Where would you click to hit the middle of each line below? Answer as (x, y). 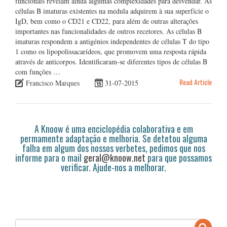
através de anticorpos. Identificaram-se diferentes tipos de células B (111, 62)
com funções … (38, 72)
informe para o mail (49, 157)
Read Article (196, 82)
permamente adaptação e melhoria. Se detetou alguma (113, 138)
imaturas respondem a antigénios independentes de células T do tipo (112, 41)
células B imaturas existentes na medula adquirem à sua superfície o (112, 11)
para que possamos (179, 157)
